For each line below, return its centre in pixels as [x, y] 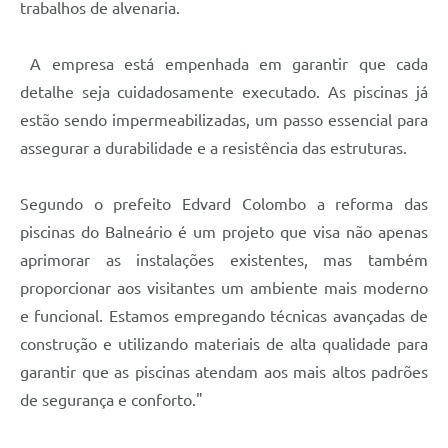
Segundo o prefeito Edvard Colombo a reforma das [224, 203]
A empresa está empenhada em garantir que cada [224, 63]
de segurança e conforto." [111, 399]
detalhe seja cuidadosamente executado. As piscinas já [224, 91]
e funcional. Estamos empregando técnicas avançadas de [224, 315]
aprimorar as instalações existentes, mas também [224, 259]
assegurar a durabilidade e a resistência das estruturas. [213, 147]
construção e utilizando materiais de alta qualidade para [224, 343]
